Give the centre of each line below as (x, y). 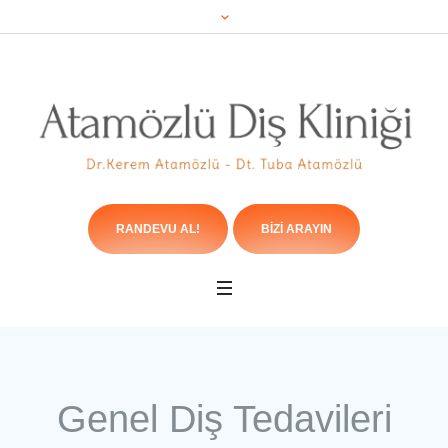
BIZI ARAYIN (296, 229)
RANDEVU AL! (158, 229)
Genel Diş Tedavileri (224, 419)
